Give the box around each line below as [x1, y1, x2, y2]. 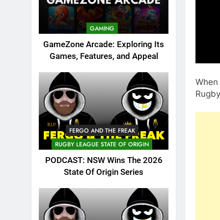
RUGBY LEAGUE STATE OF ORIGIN [55, 140, 149, 149]
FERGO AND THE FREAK [69, 126, 135, 136]
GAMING [89, 24, 114, 33]
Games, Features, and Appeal [49, 51, 158, 61]
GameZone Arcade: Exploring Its [43, 39, 164, 49]
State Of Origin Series [64, 167, 143, 177]
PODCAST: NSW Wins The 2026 [45, 156, 163, 165]
